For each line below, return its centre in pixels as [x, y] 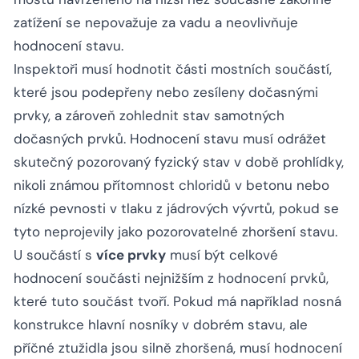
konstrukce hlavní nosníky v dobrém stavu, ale [161, 325]
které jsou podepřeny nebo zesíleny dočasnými [166, 93]
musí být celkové [222, 255]
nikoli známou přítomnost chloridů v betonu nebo [171, 186]
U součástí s [55, 255]
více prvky [131, 255]
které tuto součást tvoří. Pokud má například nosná [177, 302]
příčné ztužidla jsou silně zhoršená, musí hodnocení [178, 348]
